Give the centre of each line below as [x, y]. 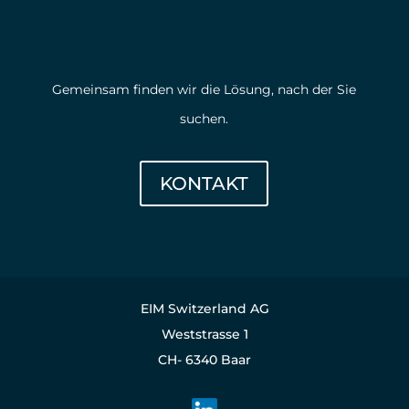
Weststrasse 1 [204, 334]
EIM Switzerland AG [204, 308]
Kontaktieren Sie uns [204, 47]
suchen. [204, 118]
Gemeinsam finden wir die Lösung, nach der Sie [204, 89]
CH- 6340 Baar [204, 359]
